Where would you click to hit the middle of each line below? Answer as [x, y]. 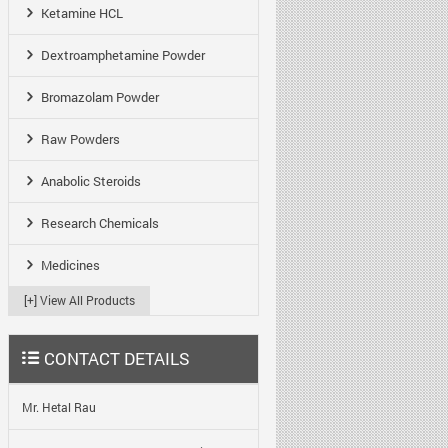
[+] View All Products [79, 300]
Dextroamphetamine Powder [123, 55]
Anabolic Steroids [91, 181]
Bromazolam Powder [100, 97]
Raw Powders [80, 139]
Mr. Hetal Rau [59, 407]
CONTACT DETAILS [117, 358]
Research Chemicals [100, 223]
